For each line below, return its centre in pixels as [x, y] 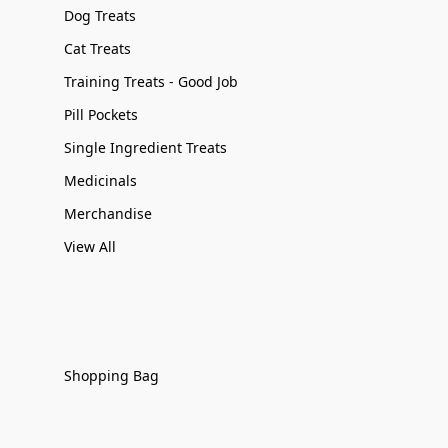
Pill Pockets [101, 114]
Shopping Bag [111, 375]
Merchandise [108, 213]
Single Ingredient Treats [145, 147]
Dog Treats [100, 15]
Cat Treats [97, 48]
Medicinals [100, 180]
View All [90, 246]
